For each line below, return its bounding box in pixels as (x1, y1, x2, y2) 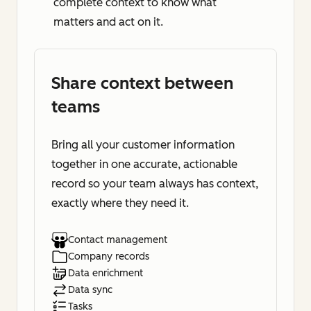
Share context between (51, 73, 233, 94)
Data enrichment (68, 267, 143, 280)
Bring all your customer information (51, 138, 235, 152)
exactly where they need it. (51, 196, 189, 210)
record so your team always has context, (51, 177, 258, 191)
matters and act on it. (53, 15, 163, 29)
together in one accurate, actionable (51, 158, 237, 171)
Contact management (68, 234, 167, 246)
